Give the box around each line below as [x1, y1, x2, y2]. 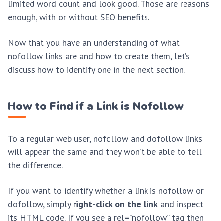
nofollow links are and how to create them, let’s [8, 50, 190, 62]
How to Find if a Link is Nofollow [8, 98, 184, 113]
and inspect [158, 198, 203, 210]
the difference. [8, 159, 63, 171]
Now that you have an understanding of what [8, 37, 180, 48]
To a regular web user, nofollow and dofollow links [8, 132, 202, 144]
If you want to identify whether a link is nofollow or [8, 185, 204, 197]
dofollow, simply [8, 198, 73, 210]
